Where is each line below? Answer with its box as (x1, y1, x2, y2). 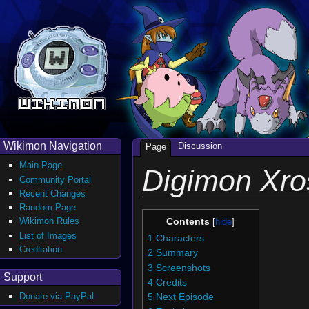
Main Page (19, 160, 63, 171)
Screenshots (155, 262, 210, 273)
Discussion (177, 141, 222, 152)
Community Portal (19, 174, 92, 185)
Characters (155, 233, 204, 244)
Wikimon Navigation (3, 140, 102, 152)
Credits (155, 277, 187, 288)
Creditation (19, 244, 63, 255)
